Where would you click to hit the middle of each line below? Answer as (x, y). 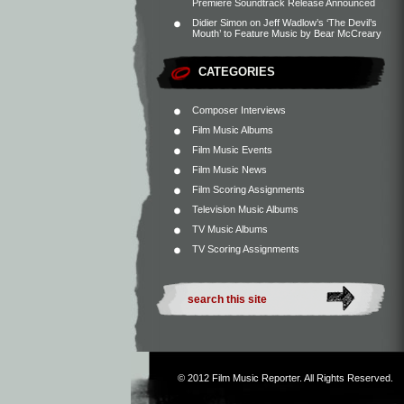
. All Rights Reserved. (346, 378)
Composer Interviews (239, 110)
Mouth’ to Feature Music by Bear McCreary (287, 33)
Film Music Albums (233, 130)
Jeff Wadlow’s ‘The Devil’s (320, 23)
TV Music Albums (230, 229)
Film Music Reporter (256, 378)
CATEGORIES (237, 72)
